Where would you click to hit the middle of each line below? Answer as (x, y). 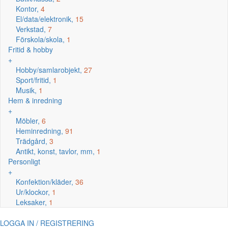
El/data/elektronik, (46, 19)
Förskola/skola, (41, 39)
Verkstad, (32, 29)
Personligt (24, 161)
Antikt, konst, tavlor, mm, (56, 151)
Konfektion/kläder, (46, 182)
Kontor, (28, 9)
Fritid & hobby (31, 49)
